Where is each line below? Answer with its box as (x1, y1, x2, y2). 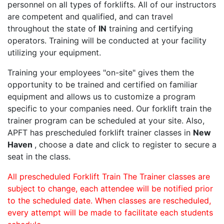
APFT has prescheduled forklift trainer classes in (7, 127, 193, 138)
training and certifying (106, 23, 193, 34)
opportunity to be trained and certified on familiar (7, 79, 197, 90)
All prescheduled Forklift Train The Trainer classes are (7, 171, 210, 182)
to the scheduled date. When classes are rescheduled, (7, 195, 211, 206)
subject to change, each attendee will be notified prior (7, 183, 213, 194)
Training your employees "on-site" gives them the (7, 67, 194, 78)
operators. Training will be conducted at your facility (7, 35, 206, 46)
